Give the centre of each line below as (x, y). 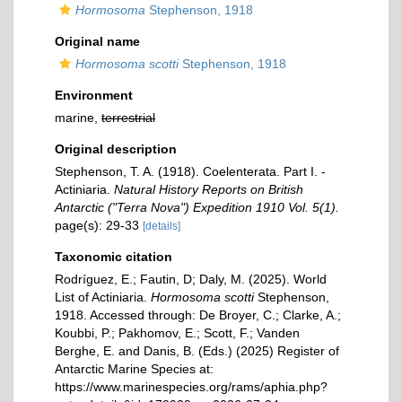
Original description (116, 149)
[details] (162, 226)
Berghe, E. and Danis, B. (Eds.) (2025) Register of (197, 351)
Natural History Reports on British (209, 189)
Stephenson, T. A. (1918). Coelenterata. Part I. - (190, 171)
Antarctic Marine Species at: (134, 369)
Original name (97, 41)
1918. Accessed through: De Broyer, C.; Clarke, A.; (198, 315)
